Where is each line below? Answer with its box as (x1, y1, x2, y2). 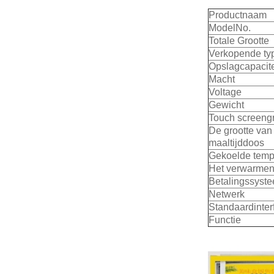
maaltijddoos (209, 138, 264, 148)
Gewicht (209, 100, 244, 110)
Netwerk (209, 189, 245, 199)
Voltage (209, 87, 242, 97)
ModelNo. (209, 23, 251, 33)
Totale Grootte (209, 35, 269, 46)
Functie (209, 215, 241, 225)
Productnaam (209, 10, 267, 20)
